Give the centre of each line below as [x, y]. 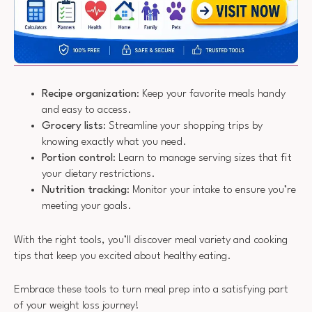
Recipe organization [89, 94]
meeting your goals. [87, 206]
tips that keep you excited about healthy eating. [123, 256]
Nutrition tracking [84, 190]
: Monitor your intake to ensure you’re [211, 190]
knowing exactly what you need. [114, 142]
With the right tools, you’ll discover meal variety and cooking [151, 240]
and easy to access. [87, 110]
